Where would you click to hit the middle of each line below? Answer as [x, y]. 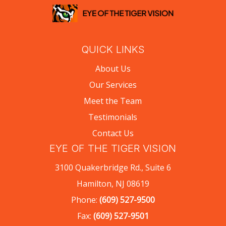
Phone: [85, 200]
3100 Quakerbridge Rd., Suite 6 [113, 168]
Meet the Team [113, 101]
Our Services [113, 85]
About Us [113, 69]
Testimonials [113, 117]
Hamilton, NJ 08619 [113, 184]
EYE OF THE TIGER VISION [113, 149]
